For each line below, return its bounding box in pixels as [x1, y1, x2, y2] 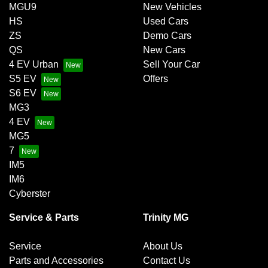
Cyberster [9, 188, 50, 199]
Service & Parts [9, 212, 79, 223]
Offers [143, 74, 168, 84]
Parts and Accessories [9, 255, 103, 266]
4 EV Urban [9, 59, 59, 70]
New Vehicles [143, 2, 202, 13]
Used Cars [143, 16, 188, 27]
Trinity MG [143, 212, 188, 223]
